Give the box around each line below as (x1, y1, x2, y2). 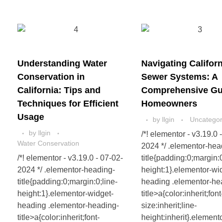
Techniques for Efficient (17, 99, 118, 109)
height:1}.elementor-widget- (17, 189, 113, 198)
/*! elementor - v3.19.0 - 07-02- (17, 154, 123, 163)
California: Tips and (17, 85, 101, 96)
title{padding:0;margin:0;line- (17, 177, 117, 186)
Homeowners (141, 99, 198, 109)
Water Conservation (17, 139, 79, 148)
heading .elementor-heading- (17, 201, 119, 210)
